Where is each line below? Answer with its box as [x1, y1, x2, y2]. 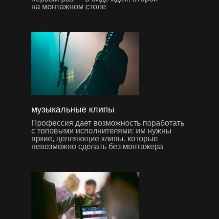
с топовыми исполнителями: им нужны [31, 126, 172, 135]
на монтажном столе [31, 2, 106, 11]
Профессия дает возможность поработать [31, 118, 184, 127]
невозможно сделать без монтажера [31, 142, 163, 151]
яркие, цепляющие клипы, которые [31, 134, 158, 143]
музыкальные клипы [31, 104, 114, 114]
